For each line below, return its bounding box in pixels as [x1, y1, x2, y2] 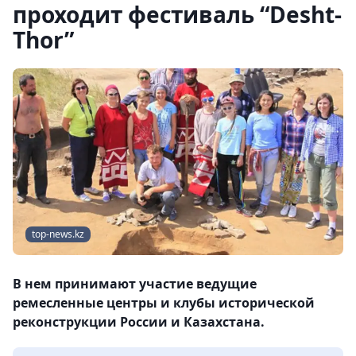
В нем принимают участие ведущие [13, 275, 257, 293]
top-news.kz [32, 227, 84, 242]
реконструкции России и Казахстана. [13, 313, 265, 331]
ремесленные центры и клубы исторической [13, 294, 315, 312]
